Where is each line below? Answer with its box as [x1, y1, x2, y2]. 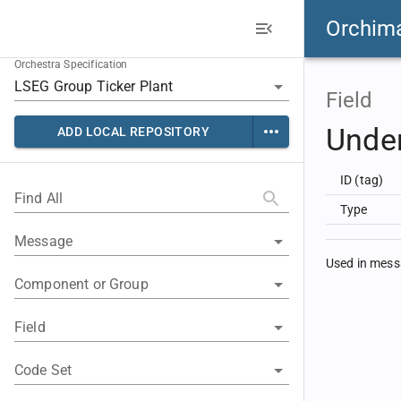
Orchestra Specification [14, 58, 128, 72]
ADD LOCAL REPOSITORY [57, 124, 209, 139]
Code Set [14, 362, 73, 379]
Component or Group [14, 276, 149, 293]
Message [14, 233, 73, 250]
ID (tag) [340, 173, 384, 187]
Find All [14, 190, 64, 207]
